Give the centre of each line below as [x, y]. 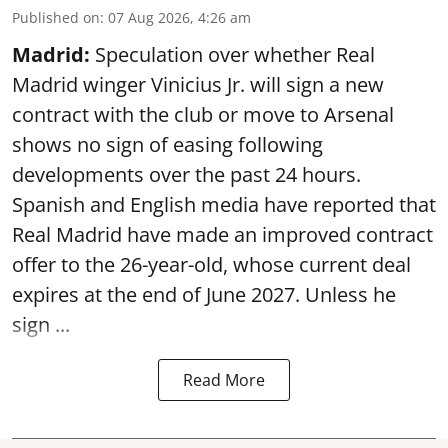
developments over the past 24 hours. [189, 174]
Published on [56, 17]
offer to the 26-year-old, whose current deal [211, 264]
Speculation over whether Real [232, 54]
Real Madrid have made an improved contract [222, 234]
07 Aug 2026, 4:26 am [179, 17]
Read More [224, 380]
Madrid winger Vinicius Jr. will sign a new [198, 84]
